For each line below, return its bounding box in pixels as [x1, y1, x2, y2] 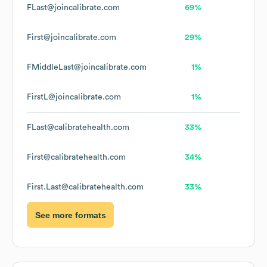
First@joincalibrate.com [27, 33, 116, 42]
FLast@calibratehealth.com [27, 123, 129, 132]
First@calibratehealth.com [27, 153, 126, 162]
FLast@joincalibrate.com [27, 4, 120, 13]
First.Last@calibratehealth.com [27, 183, 144, 192]
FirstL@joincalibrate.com [27, 93, 121, 102]
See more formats [35, 210, 106, 220]
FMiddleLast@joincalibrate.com [27, 63, 147, 72]
